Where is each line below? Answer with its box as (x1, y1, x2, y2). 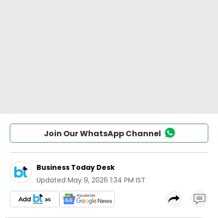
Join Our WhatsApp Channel (43, 128, 161, 139)
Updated (36, 175, 66, 185)
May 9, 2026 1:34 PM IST (68, 175, 145, 185)
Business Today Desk (36, 163, 115, 172)
